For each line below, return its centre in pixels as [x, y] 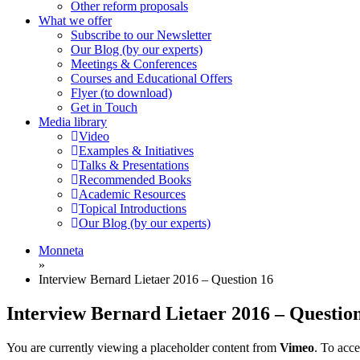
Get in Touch [104, 107]
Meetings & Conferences [134, 64]
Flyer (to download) [121, 93]
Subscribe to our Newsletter [141, 35]
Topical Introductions [133, 209]
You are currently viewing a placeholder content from [143, 347]
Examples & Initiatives [136, 151]
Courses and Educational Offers [151, 78]
